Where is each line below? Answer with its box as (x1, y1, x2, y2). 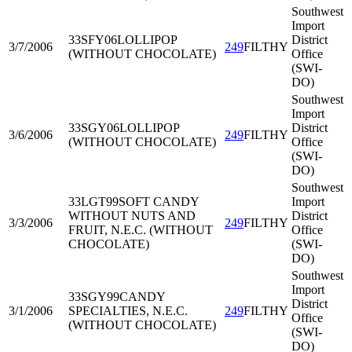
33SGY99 (68, 290, 119, 303)
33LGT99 (68, 195, 119, 208)
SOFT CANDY (119, 195, 199, 208)
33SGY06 (68, 121, 119, 134)
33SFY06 (68, 33, 117, 46)
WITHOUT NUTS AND (68, 209, 196, 222)
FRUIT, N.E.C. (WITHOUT (68, 223, 213, 236)
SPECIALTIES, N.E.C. (68, 304, 188, 317)
